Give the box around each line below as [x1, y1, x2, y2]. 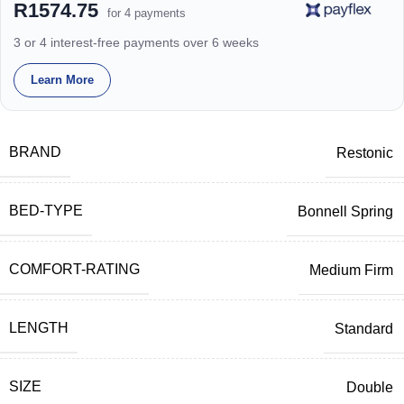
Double [346, 379, 393, 395]
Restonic [336, 144, 393, 161]
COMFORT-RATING [9, 262, 140, 278]
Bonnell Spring [298, 203, 393, 219]
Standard [335, 320, 393, 336]
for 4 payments [107, 6, 186, 21]
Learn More [31, 73, 94, 87]
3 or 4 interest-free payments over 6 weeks [14, 36, 259, 50]
